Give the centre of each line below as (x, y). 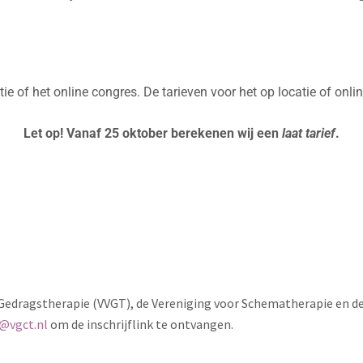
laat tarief (309, 133)
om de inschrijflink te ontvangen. (141, 324)
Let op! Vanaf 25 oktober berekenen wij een (153, 133)
